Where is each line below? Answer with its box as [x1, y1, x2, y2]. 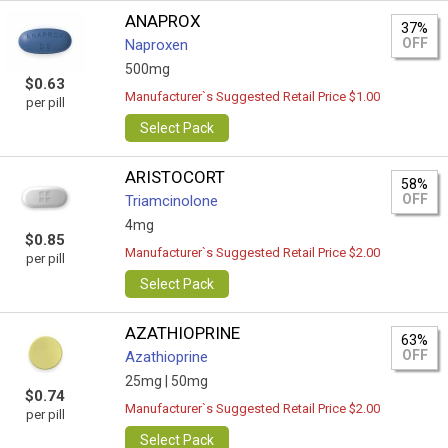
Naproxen [125, 36, 189, 54]
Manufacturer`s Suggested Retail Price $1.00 [125, 89, 381, 104]
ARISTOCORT [125, 167, 226, 187]
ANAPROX [125, 11, 202, 31]
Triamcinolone [125, 192, 219, 210]
